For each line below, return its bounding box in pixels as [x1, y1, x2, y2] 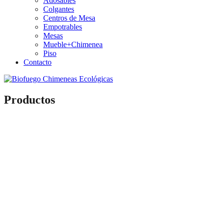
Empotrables [43, 23, 82, 31]
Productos [4, 93, 55, 106]
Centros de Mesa [43, 14, 95, 22]
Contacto [24, 58, 52, 66]
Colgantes [43, 5, 74, 13]
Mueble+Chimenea [43, 40, 103, 49]
